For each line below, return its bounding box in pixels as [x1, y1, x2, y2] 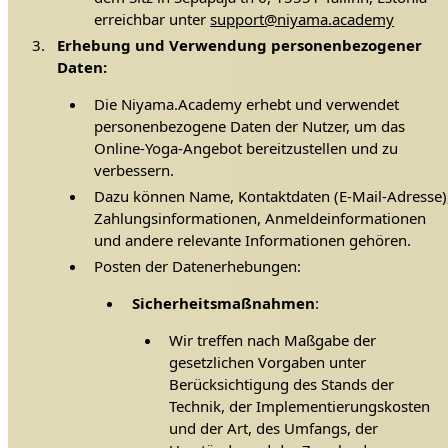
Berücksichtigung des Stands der [169, 373, 395, 394]
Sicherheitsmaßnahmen [131, 292, 315, 313]
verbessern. [94, 160, 175, 181]
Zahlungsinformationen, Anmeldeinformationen [94, 207, 427, 228]
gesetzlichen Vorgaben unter [169, 351, 367, 372]
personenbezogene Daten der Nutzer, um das [94, 116, 406, 137]
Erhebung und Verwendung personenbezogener [56, 35, 422, 56]
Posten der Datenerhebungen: [94, 255, 302, 276]
